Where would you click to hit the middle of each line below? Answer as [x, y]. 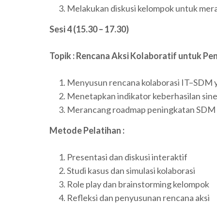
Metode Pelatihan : [87, 131]
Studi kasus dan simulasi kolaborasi [131, 171]
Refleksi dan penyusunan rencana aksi [138, 198]
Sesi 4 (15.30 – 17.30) [89, 29]
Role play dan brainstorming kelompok [138, 184]
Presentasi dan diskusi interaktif [127, 157]
